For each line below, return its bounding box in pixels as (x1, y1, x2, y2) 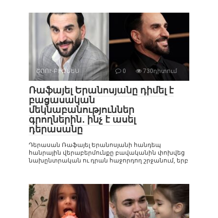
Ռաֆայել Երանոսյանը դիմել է (29, 84, 174, 96)
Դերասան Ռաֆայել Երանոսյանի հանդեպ (29, 141, 161, 148)
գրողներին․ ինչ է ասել (29, 113, 136, 125)
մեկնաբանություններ (29, 104, 134, 115)
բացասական (29, 94, 95, 106)
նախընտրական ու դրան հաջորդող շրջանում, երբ (29, 157, 188, 164)
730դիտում (142, 67, 177, 74)
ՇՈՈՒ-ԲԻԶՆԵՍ (36, 67, 79, 74)
